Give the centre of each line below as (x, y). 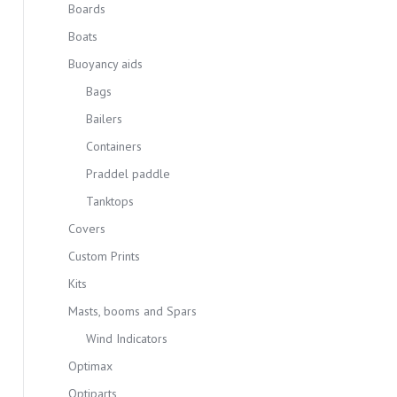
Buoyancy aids (105, 64)
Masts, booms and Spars (132, 311)
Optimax (90, 366)
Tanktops (110, 201)
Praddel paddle (128, 174)
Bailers (104, 119)
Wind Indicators (127, 339)
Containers (114, 146)
